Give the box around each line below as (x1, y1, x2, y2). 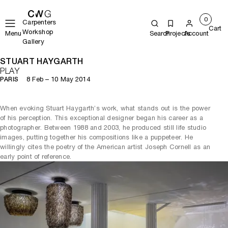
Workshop (22, 28, 53, 36)
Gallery (22, 38, 44, 45)
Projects (165, 30, 191, 37)
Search (150, 30, 170, 37)
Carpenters (22, 18, 56, 26)
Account (184, 30, 209, 37)
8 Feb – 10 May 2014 (26, 75, 90, 83)
